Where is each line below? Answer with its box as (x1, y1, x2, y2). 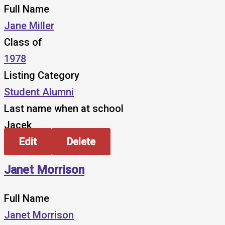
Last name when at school (4, 102, 124, 115)
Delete (67, 135, 95, 148)
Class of (4, 36, 42, 48)
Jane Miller (4, 19, 54, 32)
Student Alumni (4, 85, 74, 98)
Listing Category (4, 69, 79, 81)
